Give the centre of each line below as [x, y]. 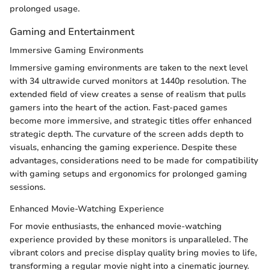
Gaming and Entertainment [72, 31]
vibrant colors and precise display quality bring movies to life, [133, 253]
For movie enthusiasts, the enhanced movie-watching [116, 226]
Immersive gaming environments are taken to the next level [129, 67]
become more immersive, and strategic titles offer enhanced [131, 121]
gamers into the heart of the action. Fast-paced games [118, 107]
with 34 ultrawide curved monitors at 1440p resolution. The [128, 81]
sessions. [27, 187]
